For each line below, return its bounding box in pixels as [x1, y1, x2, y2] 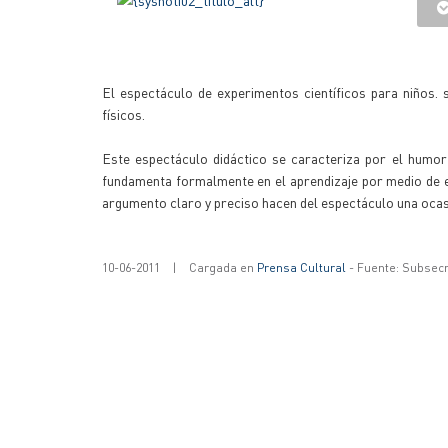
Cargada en [189, 260, 257, 275]
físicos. [102, 105, 145, 123]
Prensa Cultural [257, 260, 346, 275]
